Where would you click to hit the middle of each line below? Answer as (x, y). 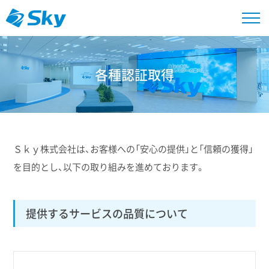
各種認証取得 (134, 74)
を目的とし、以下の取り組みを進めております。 (109, 167)
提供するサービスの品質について (107, 214)
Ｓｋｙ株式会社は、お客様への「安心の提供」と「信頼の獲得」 (134, 149)
